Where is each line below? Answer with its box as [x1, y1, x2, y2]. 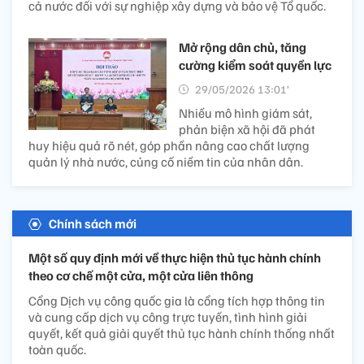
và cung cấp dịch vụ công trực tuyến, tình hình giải [28, 308, 307, 325]
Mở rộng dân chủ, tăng [179, 38, 306, 55]
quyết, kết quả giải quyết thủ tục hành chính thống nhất [28, 324, 335, 341]
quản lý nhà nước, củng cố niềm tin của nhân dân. [28, 153, 303, 170]
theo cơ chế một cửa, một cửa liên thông [28, 266, 253, 284]
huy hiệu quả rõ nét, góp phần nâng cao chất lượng [28, 136, 310, 154]
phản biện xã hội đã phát [179, 120, 315, 137]
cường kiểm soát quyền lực [179, 56, 331, 73]
